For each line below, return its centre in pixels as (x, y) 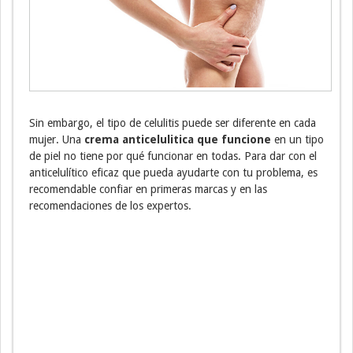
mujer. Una (55, 139)
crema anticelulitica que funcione (176, 139)
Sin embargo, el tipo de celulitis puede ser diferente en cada (173, 123)
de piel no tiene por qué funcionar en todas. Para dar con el (173, 156)
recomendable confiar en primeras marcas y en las (148, 189)
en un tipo (297, 139)
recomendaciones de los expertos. (110, 205)
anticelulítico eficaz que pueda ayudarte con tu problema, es (173, 172)
